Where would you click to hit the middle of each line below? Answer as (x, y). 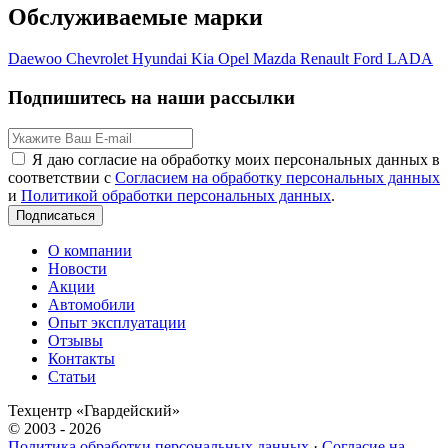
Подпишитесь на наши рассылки (151, 98)
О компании (90, 250)
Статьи (72, 376)
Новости (77, 268)
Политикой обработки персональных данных (176, 195)
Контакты (81, 358)
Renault (324, 59)
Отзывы (75, 340)
